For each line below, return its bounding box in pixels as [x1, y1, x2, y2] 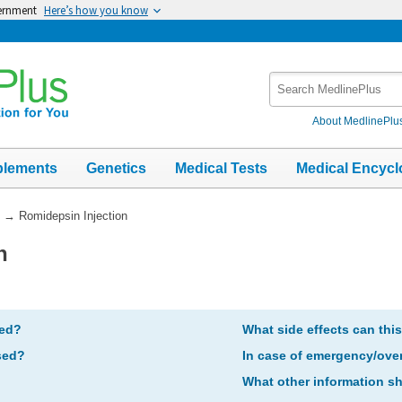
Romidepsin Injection [18, 208, 127, 223]
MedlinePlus [269, 92, 345, 107]
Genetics [86, 160, 146, 176]
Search [269, 73, 312, 88]
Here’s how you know [44, 3, 148, 17]
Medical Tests [175, 160, 267, 176]
